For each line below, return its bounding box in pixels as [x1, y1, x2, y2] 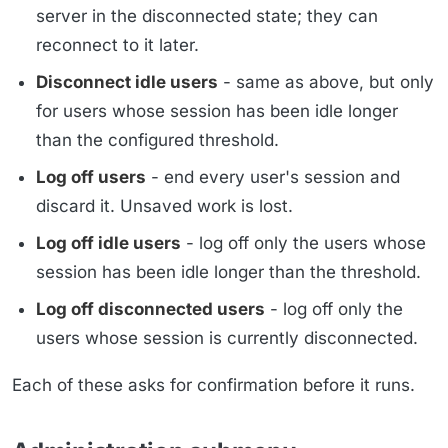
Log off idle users [36, 232, 181, 253]
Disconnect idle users [36, 71, 218, 92]
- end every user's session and [146, 166, 400, 187]
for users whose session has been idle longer [36, 100, 398, 121]
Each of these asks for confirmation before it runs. [12, 374, 415, 395]
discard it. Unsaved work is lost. [36, 195, 293, 216]
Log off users [36, 166, 146, 187]
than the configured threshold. [36, 129, 279, 150]
